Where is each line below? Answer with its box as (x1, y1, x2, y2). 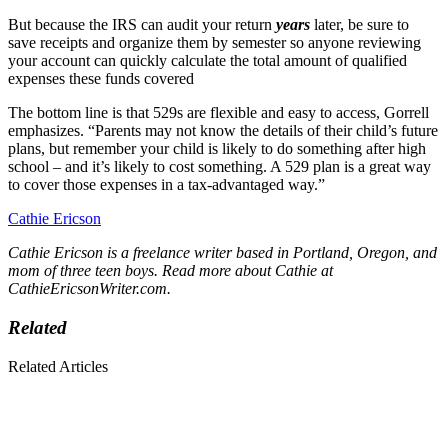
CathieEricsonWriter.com (8, 280, 167, 298)
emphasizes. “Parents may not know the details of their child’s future (8, 122, 438, 140)
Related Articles (8, 357, 108, 375)
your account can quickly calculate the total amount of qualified (8, 52, 407, 70)
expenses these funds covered (8, 70, 194, 88)
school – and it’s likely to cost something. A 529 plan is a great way (8, 158, 431, 176)
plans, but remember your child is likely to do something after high (8, 140, 426, 158)
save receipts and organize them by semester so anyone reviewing (8, 34, 421, 52)
